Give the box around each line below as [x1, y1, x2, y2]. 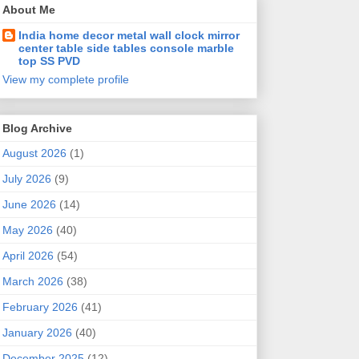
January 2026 [2, 325, 72, 339]
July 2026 [2, 171, 51, 185]
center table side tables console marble [18, 41, 234, 54]
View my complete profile [2, 72, 129, 86]
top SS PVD [18, 54, 80, 67]
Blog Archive [2, 121, 72, 135]
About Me [2, 2, 55, 16]
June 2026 [2, 197, 56, 211]
